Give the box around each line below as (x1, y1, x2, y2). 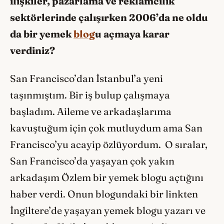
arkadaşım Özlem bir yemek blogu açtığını (10, 171, 203, 184)
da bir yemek (10, 27, 73, 40)
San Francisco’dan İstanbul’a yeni (10, 72, 163, 85)
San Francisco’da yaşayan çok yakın (10, 155, 174, 167)
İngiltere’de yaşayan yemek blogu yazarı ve (10, 204, 205, 217)
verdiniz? (10, 44, 57, 56)
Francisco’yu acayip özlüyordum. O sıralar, (10, 138, 207, 151)
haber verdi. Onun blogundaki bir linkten (10, 188, 198, 200)
